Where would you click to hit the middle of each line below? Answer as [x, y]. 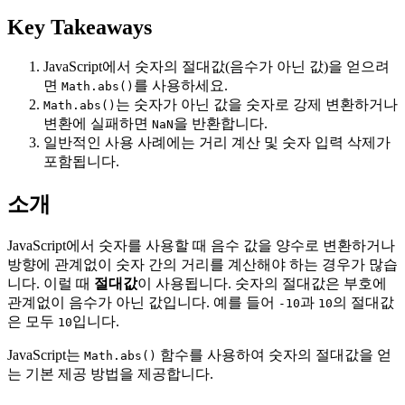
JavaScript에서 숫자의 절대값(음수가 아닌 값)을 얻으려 [217, 67]
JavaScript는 [46, 354]
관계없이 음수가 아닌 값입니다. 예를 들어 [143, 302]
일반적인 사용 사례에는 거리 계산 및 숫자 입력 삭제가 [217, 143]
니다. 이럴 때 [51, 283]
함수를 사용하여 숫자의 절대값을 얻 [274, 354]
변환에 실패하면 [98, 124]
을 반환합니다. [221, 124]
